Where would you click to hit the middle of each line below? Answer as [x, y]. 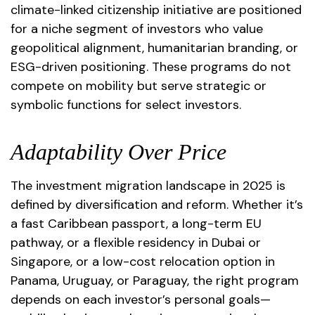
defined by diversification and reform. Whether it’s [157, 205]
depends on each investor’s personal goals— [141, 300]
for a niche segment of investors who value [137, 29]
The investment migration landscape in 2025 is [148, 186]
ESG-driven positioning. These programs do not [151, 67]
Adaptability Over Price [118, 152]
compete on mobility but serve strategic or [139, 86]
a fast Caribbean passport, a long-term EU [136, 224]
